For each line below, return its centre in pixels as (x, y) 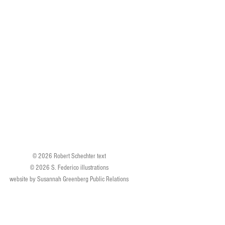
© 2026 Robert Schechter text (69, 156)
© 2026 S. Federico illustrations (69, 168)
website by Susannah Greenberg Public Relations (69, 179)
